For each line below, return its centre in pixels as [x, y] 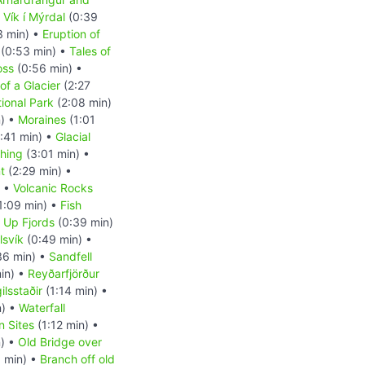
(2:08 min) [83, 102]
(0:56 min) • [48, 68]
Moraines [42, 119]
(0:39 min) [84, 222]
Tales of [90, 51]
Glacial [73, 136]
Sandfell [70, 256]
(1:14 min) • [75, 290]
